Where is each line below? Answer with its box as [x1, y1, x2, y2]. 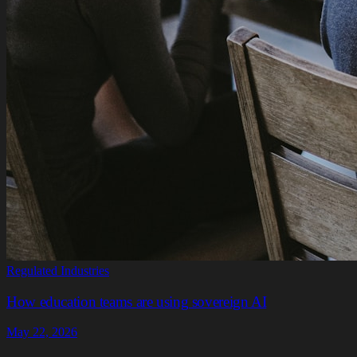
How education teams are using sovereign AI [6, 292, 267, 310]
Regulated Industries [6, 263, 109, 277]
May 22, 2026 [6, 325, 77, 339]
